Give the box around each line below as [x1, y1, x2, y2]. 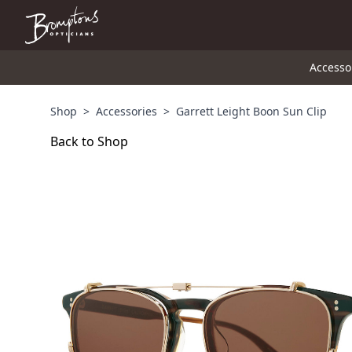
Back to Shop [50, 133, 128, 150]
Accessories [96, 104, 157, 119]
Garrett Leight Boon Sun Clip [176, 104, 327, 119]
